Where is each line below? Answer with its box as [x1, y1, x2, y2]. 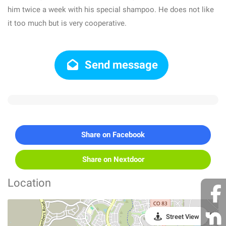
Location [8, 177, 51, 189]
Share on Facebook [81, 130, 145, 139]
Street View [166, 213, 199, 220]
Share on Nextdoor [82, 155, 144, 164]
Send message [82, 59, 158, 71]
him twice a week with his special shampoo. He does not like [8, 5, 214, 14]
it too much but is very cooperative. [8, 19, 127, 28]
